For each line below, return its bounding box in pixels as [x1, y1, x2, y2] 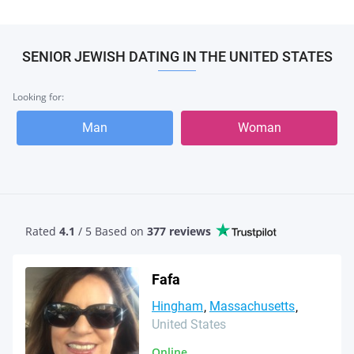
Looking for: [13, 90, 64, 104]
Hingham [152, 299, 203, 314]
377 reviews [147, 224, 211, 239]
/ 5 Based [75, 224, 127, 239]
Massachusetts [209, 299, 295, 314]
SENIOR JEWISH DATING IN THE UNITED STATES [21, 48, 333, 65]
